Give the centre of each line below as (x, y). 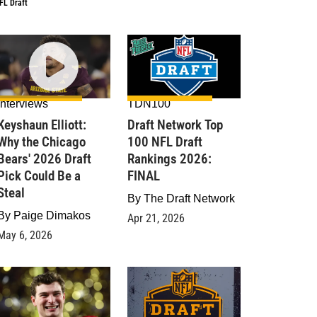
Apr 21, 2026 (156, 218)
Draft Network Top (175, 125)
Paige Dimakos (52, 215)
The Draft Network (189, 198)
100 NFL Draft (165, 142)
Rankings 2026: (169, 159)
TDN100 (149, 104)
